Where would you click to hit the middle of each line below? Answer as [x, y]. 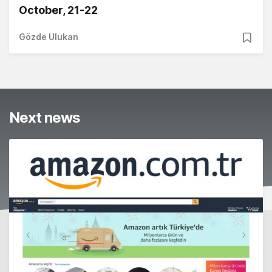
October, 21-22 [58, 10]
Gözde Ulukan [49, 36]
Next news [45, 117]
